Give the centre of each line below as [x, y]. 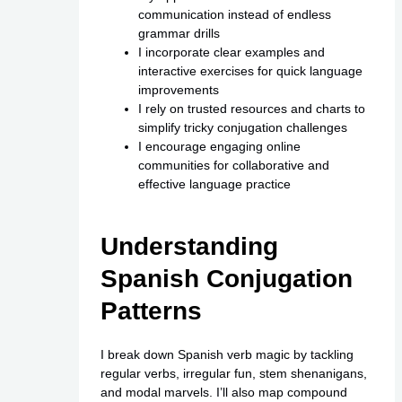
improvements [178, 89]
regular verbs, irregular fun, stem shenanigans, [233, 373]
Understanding [189, 246]
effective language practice [214, 184]
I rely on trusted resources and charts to [251, 108]
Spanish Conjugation [226, 278]
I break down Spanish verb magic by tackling [227, 354]
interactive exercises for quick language [250, 70]
